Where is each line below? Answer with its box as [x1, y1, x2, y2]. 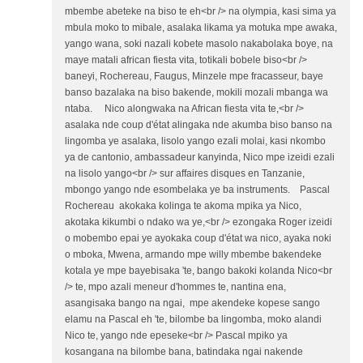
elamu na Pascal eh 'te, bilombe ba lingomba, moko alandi [65, 314, 322, 325]
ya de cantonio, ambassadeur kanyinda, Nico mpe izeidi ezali [65, 152, 335, 163]
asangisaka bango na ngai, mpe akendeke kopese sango [65, 297, 320, 309]
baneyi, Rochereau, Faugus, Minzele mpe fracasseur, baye [65, 70, 323, 82]
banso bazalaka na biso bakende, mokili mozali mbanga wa [65, 87, 328, 98]
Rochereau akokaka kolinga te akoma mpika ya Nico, [65, 200, 301, 211]
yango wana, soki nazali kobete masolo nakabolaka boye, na [65, 38, 333, 49]
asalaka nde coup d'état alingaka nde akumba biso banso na [65, 119, 332, 130]
